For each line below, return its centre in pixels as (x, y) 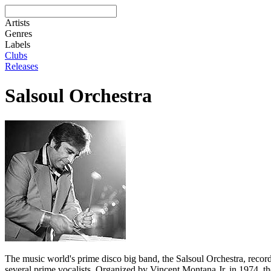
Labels (18, 44)
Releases (21, 66)
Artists (17, 23)
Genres (18, 34)
